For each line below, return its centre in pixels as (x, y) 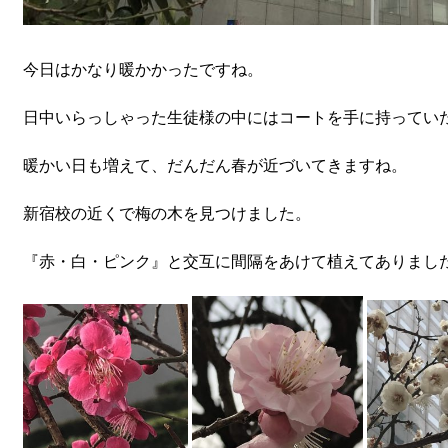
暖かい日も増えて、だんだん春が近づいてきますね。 (214, 165)
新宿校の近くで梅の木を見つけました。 (166, 213)
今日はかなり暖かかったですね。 (142, 69)
